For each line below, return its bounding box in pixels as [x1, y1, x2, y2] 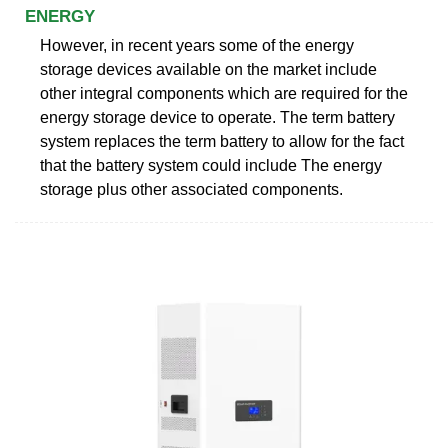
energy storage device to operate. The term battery [40, 108, 395, 126]
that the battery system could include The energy [40, 156, 382, 174]
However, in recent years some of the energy [40, 36, 354, 54]
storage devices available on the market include [40, 60, 377, 78]
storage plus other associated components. [40, 180, 343, 198]
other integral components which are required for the [40, 84, 408, 102]
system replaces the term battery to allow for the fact [40, 132, 404, 150]
